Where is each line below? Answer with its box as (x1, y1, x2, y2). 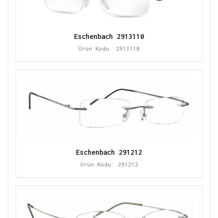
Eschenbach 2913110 (74, 32, 144, 41)
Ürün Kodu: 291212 (80, 161, 138, 167)
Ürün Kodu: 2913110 (78, 45, 140, 52)
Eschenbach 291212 (76, 147, 142, 156)
